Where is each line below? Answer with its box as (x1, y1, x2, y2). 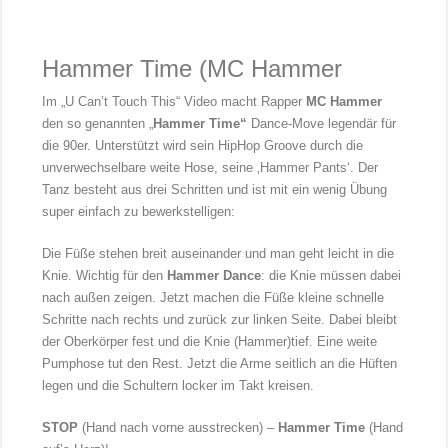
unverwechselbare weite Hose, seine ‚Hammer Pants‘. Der (42, 160, 379, 176)
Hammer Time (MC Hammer (42, 55, 343, 83)
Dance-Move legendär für (247, 116, 397, 132)
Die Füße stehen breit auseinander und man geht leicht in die (42, 246, 395, 262)
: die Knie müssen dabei (261, 268, 402, 284)
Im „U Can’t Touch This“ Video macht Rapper (42, 94, 303, 110)
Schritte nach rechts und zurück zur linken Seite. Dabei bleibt (42, 312, 398, 328)
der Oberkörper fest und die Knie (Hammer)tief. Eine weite (42, 334, 378, 350)
